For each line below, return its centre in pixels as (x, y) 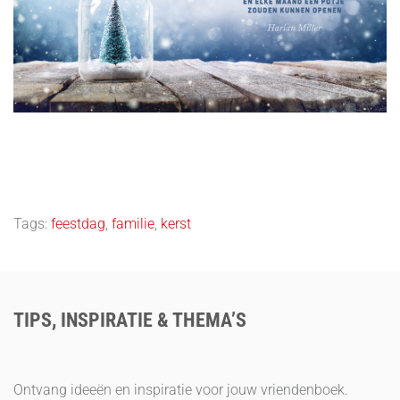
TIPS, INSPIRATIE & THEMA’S (130, 320)
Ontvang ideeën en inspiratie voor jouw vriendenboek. (181, 390)
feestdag (78, 224)
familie (133, 224)
